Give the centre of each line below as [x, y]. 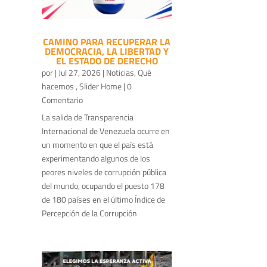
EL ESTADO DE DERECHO [107, 60]
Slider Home [100, 86]
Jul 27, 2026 [80, 72]
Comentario [62, 100]
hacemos [59, 86]
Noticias [120, 72]
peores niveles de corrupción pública [104, 172]
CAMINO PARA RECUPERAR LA [107, 41]
